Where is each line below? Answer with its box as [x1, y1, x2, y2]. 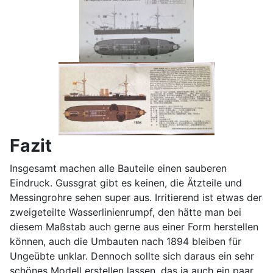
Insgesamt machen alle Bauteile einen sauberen [10, 162, 227, 174]
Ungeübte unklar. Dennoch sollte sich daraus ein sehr [10, 250, 254, 262]
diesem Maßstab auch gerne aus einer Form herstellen [10, 221, 258, 233]
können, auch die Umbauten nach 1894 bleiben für [10, 235, 241, 247]
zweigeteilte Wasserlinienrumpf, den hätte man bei [10, 206, 241, 218]
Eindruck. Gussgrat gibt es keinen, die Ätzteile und [10, 177, 242, 189]
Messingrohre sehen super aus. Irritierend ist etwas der [10, 191, 262, 204]
